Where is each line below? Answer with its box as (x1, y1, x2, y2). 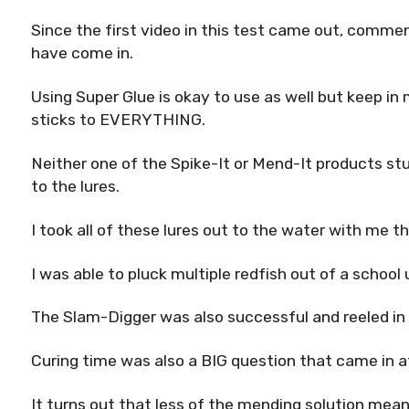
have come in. (31, 44, 133, 63)
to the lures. (31, 176, 120, 195)
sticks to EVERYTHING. (31, 110, 205, 129)
